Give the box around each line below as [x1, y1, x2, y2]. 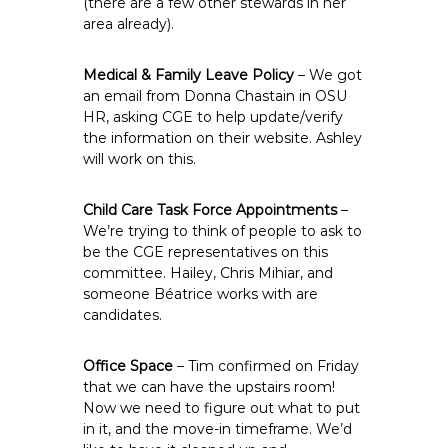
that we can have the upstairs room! [83, 378, 336, 396]
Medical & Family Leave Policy [83, 66, 295, 84]
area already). [83, 15, 175, 33]
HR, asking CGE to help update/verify [83, 108, 344, 126]
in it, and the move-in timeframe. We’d [83, 420, 353, 438]
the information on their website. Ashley [83, 129, 363, 147]
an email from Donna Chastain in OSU [83, 87, 348, 105]
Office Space [83, 357, 174, 375]
